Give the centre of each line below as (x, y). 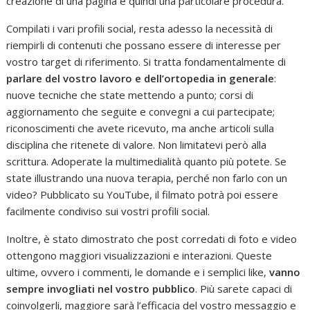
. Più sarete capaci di (244, 288)
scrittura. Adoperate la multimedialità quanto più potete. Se (147, 161)
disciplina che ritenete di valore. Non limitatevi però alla (137, 144)
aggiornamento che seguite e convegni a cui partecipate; (141, 111)
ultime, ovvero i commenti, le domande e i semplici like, (138, 272)
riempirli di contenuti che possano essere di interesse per (144, 45)
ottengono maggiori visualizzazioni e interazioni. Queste (139, 255)
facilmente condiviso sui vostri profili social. (108, 211)
